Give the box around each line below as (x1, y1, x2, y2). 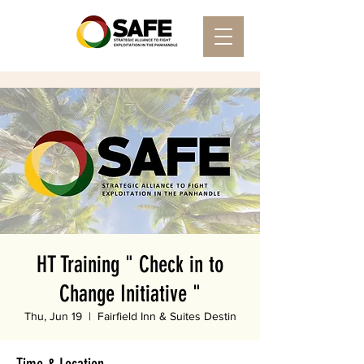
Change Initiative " (59, 280, 201, 307)
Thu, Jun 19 (24, 310, 82, 323)
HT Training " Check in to (37, 251, 223, 278)
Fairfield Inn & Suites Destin (97, 310, 236, 323)
